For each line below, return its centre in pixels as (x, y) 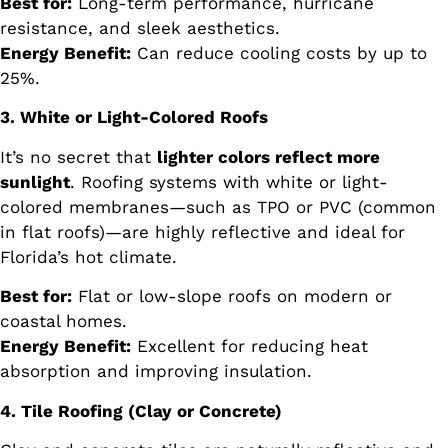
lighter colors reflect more (268, 156)
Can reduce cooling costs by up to (279, 53)
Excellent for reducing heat (249, 346)
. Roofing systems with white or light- (229, 181)
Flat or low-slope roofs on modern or (232, 296)
